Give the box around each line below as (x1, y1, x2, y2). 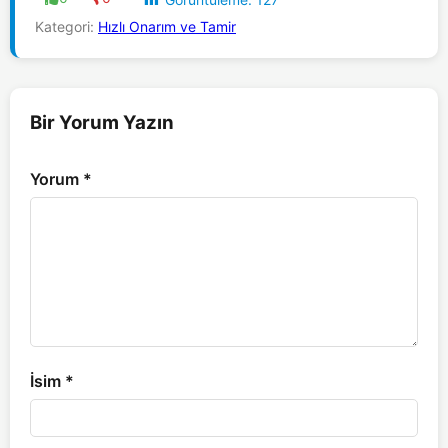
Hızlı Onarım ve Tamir (98, 18, 236, 36)
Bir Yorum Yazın (30, 111, 174, 135)
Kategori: (35, 18, 98, 36)
